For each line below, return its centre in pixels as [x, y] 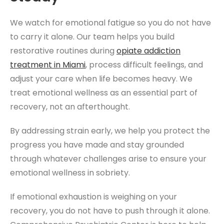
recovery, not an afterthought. [70, 106]
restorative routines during [63, 50]
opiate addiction [148, 50]
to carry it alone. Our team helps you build [92, 36]
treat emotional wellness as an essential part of [104, 92]
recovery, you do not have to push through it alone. [110, 210]
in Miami [69, 64]
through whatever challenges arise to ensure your [108, 158]
